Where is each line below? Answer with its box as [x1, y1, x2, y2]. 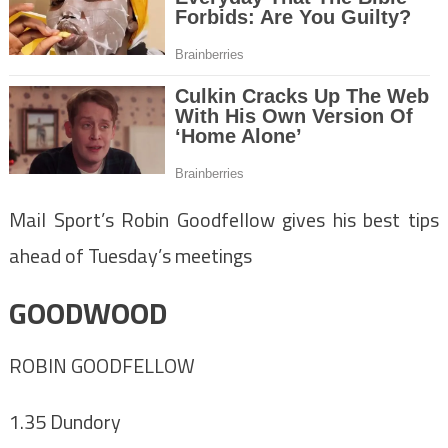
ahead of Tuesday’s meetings [8, 240, 252, 272]
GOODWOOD [8, 290, 167, 337]
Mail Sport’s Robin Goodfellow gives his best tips [8, 204, 440, 236]
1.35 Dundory [8, 406, 121, 438]
